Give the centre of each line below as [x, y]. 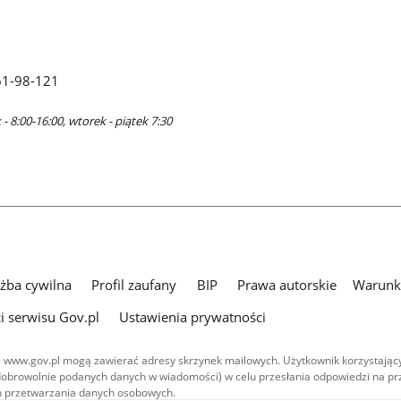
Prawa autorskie [286, 285]
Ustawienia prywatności [193, 316]
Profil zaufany [134, 285]
